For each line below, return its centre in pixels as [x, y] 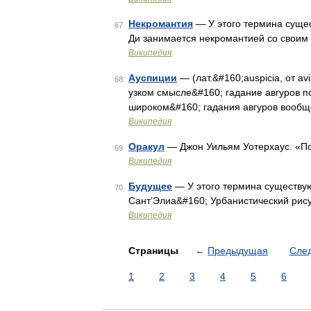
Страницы [155, 251]
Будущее [150, 186]
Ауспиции [153, 78]
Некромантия [161, 24]
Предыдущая [238, 251]
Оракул [146, 146]
